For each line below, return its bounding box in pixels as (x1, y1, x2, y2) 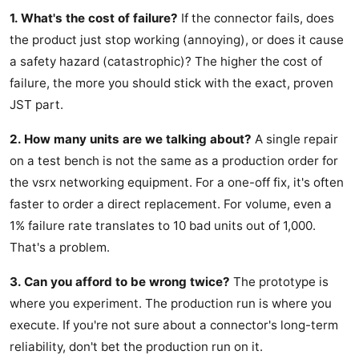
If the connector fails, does (178, 10, 334, 26)
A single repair (252, 131, 338, 147)
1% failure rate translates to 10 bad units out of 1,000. (10, 218, 316, 234)
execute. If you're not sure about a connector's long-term (10, 317, 338, 333)
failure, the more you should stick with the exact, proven (10, 75, 333, 91)
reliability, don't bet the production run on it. (10, 339, 263, 355)
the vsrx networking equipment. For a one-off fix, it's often (10, 175, 344, 191)
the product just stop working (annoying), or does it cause (10, 32, 344, 48)
